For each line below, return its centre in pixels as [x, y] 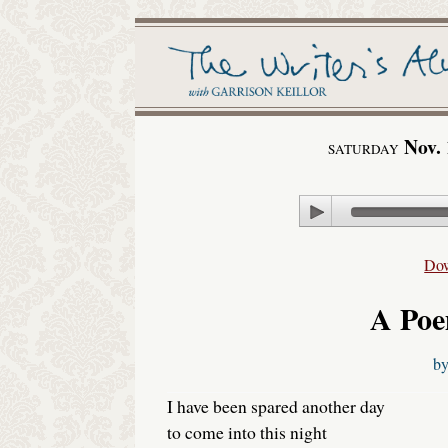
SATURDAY [363, 148]
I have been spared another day [275, 406]
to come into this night [246, 432]
